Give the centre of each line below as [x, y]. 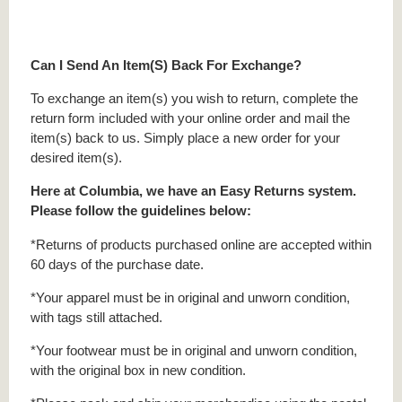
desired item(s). [76, 158]
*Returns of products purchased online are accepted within [201, 244]
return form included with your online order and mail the [190, 118]
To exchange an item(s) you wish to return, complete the [194, 99]
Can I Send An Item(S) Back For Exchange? [166, 65]
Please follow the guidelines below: [141, 211]
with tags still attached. [96, 317]
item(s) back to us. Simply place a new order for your [185, 138]
